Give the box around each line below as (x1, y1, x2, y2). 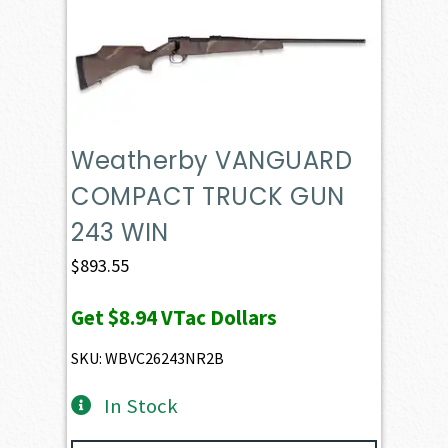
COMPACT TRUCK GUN (71, 179, 345, 213)
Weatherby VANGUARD (71, 143, 353, 177)
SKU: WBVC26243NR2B (71, 347, 225, 368)
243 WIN (71, 215, 169, 249)
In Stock (103, 392, 178, 419)
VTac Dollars (157, 303, 278, 331)
